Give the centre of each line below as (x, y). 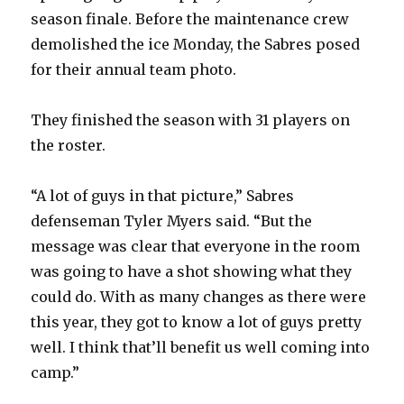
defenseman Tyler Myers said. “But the (172, 220)
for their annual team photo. (134, 69)
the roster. (69, 145)
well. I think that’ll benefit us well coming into (201, 347)
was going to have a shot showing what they (192, 271)
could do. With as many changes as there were (199, 296)
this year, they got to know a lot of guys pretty (197, 321)
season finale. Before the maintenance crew (190, 18)
